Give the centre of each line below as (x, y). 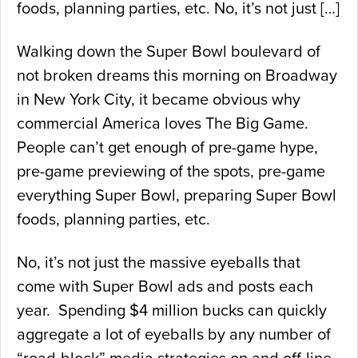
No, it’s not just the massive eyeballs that (159, 263)
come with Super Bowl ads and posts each (165, 287)
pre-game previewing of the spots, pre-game (171, 172)
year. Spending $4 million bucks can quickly (172, 311)
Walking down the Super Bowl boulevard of (169, 52)
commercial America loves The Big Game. (165, 124)
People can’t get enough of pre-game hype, (167, 148)
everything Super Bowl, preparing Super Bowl (177, 196)
